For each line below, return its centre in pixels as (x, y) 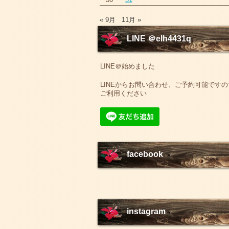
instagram (146, 211)
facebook (145, 154)
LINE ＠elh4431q (159, 39)
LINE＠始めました (127, 66)
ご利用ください (123, 94)
